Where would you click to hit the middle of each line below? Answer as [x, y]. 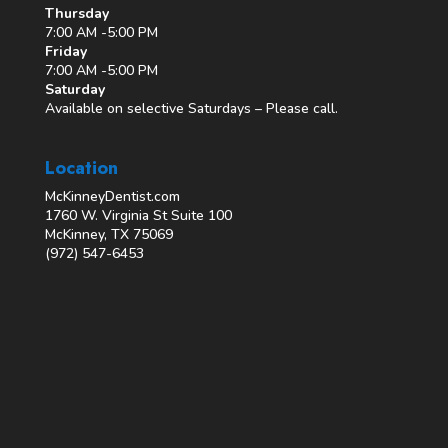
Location [81, 167]
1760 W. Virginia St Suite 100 [138, 215]
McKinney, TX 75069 [108, 234]
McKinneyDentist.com [112, 196]
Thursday [76, 13]
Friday [65, 51]
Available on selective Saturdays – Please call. [191, 108]
